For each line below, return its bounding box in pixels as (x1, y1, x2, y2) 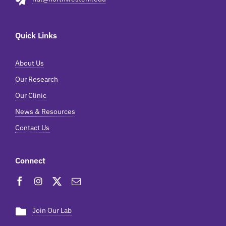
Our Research (15, 75, 58, 84)
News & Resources (15, 107, 75, 117)
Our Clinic (15, 91, 46, 100)
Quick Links (15, 30, 57, 41)
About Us (15, 59, 44, 68)
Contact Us (15, 123, 49, 133)
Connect (15, 155, 45, 166)
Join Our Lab (32, 206, 72, 215)
